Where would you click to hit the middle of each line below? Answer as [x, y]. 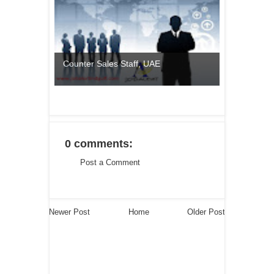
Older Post [206, 212]
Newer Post [69, 212]
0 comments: [99, 143]
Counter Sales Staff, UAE [112, 63]
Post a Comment [110, 162]
